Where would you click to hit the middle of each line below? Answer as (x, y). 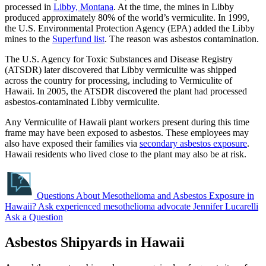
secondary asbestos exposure (193, 143)
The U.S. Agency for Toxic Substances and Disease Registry (119, 59)
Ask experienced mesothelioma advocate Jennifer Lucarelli (148, 206)
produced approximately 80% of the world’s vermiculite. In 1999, (127, 17)
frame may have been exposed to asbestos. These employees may (127, 132)
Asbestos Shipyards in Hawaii (95, 242)
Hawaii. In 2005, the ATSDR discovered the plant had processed (126, 91)
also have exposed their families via (72, 143)
